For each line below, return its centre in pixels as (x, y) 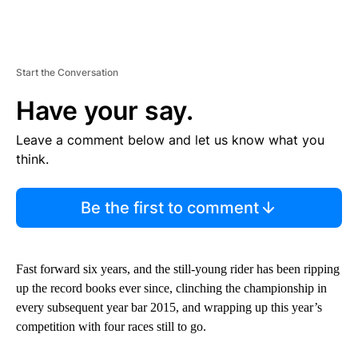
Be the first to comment (169, 208)
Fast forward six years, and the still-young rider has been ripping (178, 269)
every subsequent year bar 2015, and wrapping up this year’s (169, 308)
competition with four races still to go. (111, 327)
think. (32, 159)
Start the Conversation (67, 73)
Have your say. (105, 111)
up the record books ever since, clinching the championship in (171, 288)
